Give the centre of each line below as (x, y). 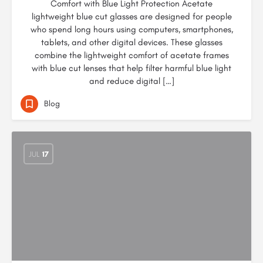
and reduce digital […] (131, 81)
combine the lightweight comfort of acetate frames (131, 55)
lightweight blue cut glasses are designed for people (131, 16)
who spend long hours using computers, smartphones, (131, 29)
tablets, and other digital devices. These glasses (131, 42)
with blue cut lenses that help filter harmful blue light (131, 68)
